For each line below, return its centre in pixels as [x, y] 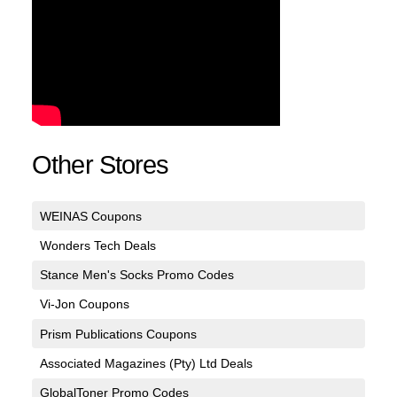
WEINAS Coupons [90, 216]
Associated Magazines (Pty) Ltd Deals [146, 363]
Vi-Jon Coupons [84, 304]
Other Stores [101, 165]
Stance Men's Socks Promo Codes [136, 275]
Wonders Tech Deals [97, 245]
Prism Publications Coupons [118, 334]
